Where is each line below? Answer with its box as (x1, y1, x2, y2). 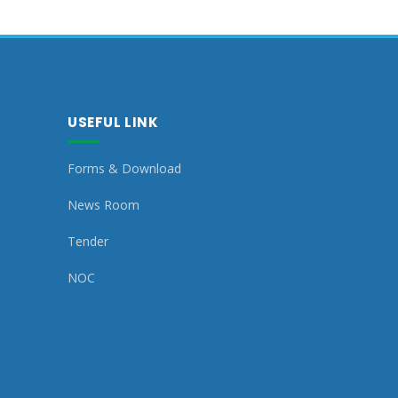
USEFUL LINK (68, 113, 159, 131)
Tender (68, 233, 108, 250)
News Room (68, 196, 139, 213)
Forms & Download (68, 160, 181, 177)
